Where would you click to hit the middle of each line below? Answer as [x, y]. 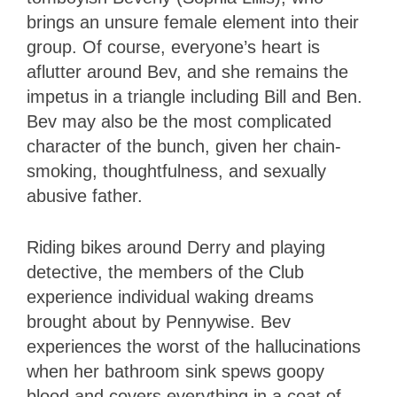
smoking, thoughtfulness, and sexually [176, 171]
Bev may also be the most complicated [179, 122]
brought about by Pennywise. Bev [159, 322]
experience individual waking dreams [170, 297]
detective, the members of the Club [165, 272]
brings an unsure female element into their [193, 23]
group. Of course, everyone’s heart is [173, 47]
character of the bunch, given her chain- [184, 147]
